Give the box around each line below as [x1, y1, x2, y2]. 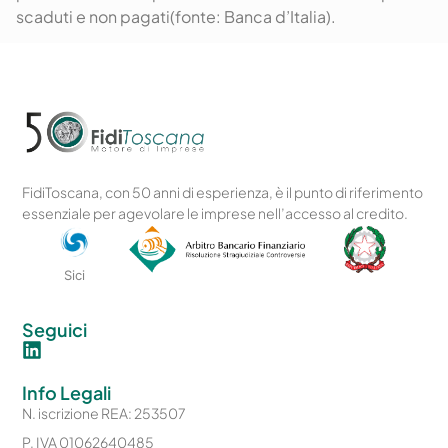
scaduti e [16, 5, 89, 27]
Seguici [22, 318, 88, 342]
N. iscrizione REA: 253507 [22, 404, 186, 423]
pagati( [120, 5, 175, 27]
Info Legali [22, 381, 112, 405]
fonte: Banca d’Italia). [175, 5, 336, 27]
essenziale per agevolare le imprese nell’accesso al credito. [22, 203, 409, 222]
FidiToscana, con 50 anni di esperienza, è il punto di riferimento [22, 182, 424, 201]
